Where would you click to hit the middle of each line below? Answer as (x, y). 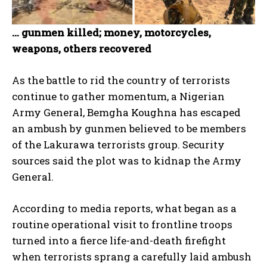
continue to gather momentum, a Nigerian (118, 96)
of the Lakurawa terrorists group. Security (118, 144)
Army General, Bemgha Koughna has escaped (126, 112)
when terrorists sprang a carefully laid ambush (132, 256)
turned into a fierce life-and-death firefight (119, 240)
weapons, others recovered (83, 48)
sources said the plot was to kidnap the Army (127, 160)
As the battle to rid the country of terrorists (121, 80)
